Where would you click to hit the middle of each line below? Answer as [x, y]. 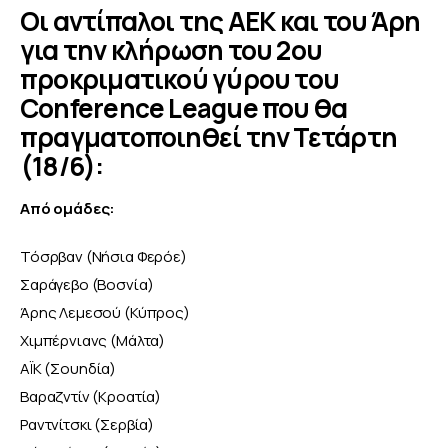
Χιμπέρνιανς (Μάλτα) [93, 340]
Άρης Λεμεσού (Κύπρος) [105, 312]
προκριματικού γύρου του [180, 79]
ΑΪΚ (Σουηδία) [68, 368]
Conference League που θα [184, 108]
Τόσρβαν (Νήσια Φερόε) [103, 256]
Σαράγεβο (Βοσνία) [87, 284]
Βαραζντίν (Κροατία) [91, 396]
